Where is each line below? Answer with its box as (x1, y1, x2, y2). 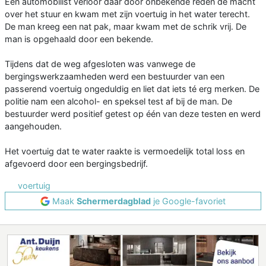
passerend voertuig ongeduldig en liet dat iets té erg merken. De (5, 84, 259, 94)
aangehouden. (5, 121, 62, 132)
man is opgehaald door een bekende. (5, 34, 153, 45)
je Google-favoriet (151, 196, 226, 207)
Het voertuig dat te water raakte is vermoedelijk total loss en (5, 146, 245, 157)
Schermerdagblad (77, 196, 151, 207)
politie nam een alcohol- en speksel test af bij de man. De (5, 96, 232, 107)
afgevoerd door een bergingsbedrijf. (5, 159, 148, 169)
